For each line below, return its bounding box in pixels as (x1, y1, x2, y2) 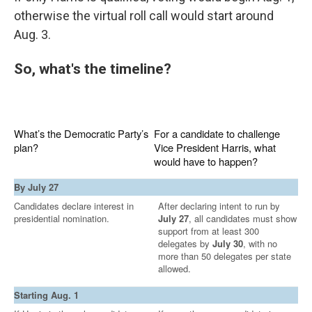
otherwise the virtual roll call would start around (14, 8, 274, 23)
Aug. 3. (14, 27, 51, 42)
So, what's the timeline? (14, 60, 171, 77)
